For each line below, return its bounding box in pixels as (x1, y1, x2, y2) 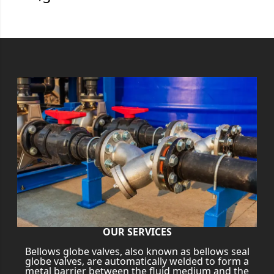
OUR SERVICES (102, 225, 172, 239)
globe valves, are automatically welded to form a (25, 254, 249, 268)
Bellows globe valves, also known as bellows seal (24, 245, 250, 259)
